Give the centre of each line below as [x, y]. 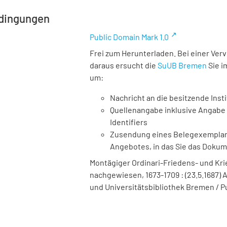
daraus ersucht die [124, 65]
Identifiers [129, 122]
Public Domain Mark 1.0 [129, 37]
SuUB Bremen [182, 65]
